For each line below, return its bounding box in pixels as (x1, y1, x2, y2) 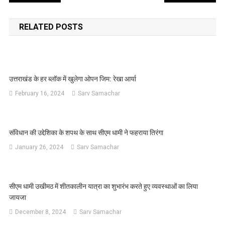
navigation (8, 6, 81, 24)
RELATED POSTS (19, 22, 83, 32)
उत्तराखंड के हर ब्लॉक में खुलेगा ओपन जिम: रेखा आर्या (9, 74, 137, 83)
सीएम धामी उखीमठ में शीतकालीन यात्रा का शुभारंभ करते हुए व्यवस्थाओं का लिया (9, 182, 198, 190)
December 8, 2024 (15, 208, 66, 215)
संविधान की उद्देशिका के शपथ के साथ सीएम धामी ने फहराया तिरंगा (9, 128, 164, 137)
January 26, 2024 (15, 143, 64, 151)
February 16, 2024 (15, 89, 65, 97)
